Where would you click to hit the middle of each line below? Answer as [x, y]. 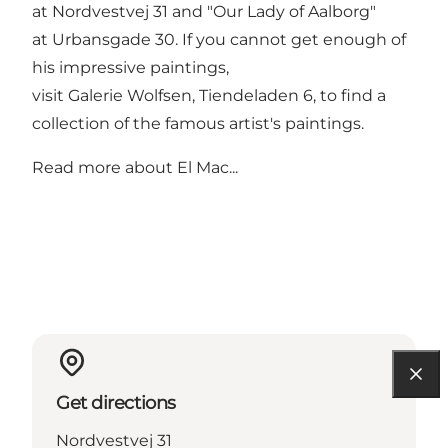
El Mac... [207, 168]
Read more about [104, 168]
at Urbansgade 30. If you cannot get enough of [219, 40]
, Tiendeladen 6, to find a [289, 96]
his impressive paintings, [130, 68]
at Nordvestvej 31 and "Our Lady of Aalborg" [204, 12]
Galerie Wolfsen [130, 96]
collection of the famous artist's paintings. [198, 124]
